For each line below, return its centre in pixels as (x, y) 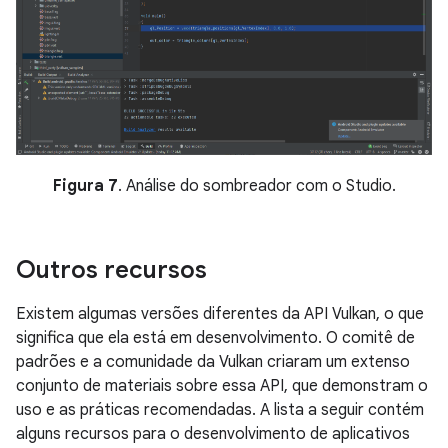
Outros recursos (111, 269)
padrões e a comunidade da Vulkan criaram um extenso (213, 361)
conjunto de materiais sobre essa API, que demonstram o (222, 385)
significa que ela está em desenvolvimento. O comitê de (215, 337)
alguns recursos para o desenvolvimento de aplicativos (213, 433)
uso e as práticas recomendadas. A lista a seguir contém (220, 409)
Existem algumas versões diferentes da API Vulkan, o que (220, 313)
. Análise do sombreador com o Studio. (256, 185)
